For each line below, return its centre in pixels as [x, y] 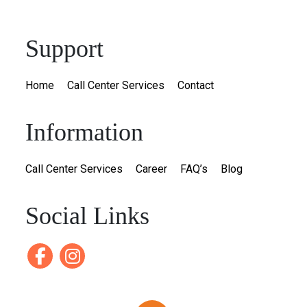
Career [152, 169]
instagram [106, 255]
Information [85, 132]
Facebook [74, 255]
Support [65, 49]
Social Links [88, 216]
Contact [196, 85]
